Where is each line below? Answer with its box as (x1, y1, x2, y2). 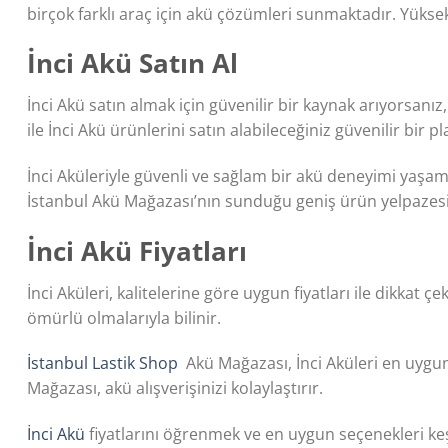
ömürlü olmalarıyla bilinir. (27, 306, 221, 329)
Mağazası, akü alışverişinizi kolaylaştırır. (27, 377, 323, 400)
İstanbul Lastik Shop (27, 352, 178, 375)
